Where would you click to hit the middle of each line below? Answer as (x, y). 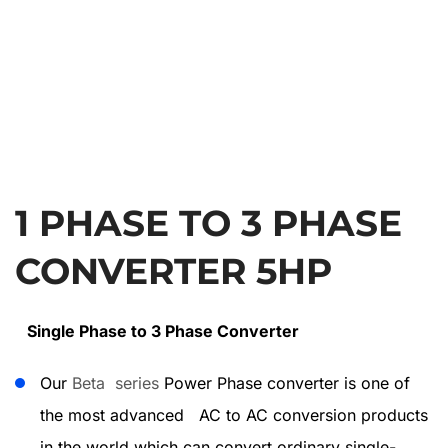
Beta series (115, 383)
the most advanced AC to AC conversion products (234, 415)
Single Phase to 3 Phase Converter (163, 331)
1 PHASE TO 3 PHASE (208, 223)
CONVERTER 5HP (173, 271)
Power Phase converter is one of (284, 383)
